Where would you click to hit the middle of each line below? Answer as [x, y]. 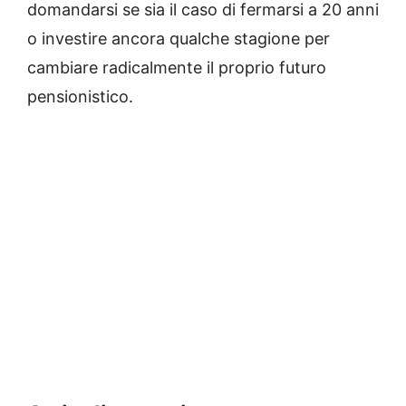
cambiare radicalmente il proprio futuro [177, 68]
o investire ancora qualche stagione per [179, 39]
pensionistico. [80, 97]
